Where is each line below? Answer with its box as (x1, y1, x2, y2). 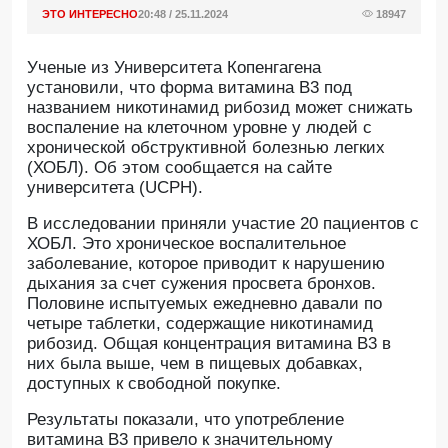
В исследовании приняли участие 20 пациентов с (27, 214, 419, 233)
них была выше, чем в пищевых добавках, (27, 354, 363, 373)
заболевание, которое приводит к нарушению (27, 254, 385, 273)
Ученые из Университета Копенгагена (27, 58, 321, 77)
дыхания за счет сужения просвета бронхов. (27, 274, 376, 293)
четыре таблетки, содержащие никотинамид (27, 314, 373, 333)
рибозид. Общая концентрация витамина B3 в (27, 334, 391, 353)
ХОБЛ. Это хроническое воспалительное (27, 234, 346, 253)
